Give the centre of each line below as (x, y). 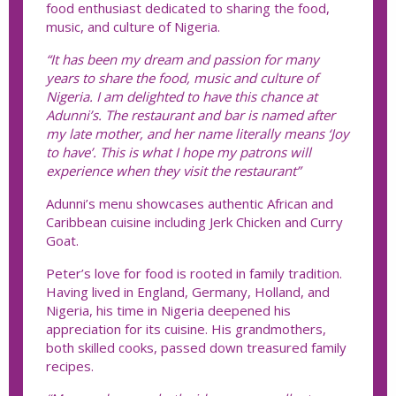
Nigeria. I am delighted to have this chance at (182, 96)
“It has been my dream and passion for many (183, 59)
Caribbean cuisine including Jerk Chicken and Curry (194, 221)
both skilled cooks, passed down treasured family (196, 347)
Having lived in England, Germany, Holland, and (188, 291)
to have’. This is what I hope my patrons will (179, 152)
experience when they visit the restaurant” (173, 170)
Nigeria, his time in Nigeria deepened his (168, 310)
